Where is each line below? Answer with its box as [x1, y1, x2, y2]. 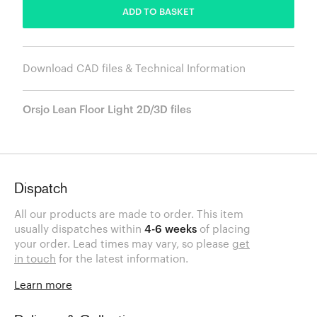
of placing [197, 222, 250, 236]
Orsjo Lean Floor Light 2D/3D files [23, 102, 191, 115]
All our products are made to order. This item [14, 207, 243, 221]
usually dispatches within [14, 222, 144, 236]
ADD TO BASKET [122, 6, 195, 18]
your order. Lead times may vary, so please [14, 237, 232, 250]
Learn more [14, 278, 72, 292]
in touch [14, 252, 56, 265]
